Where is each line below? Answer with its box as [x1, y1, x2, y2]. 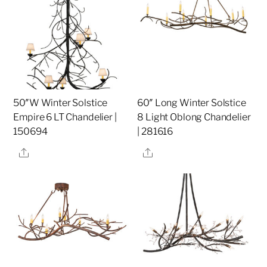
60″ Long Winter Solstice [137, 97, 246, 109]
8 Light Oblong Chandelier [137, 111, 251, 123]
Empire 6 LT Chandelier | [13, 111, 117, 123]
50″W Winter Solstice [13, 97, 108, 109]
